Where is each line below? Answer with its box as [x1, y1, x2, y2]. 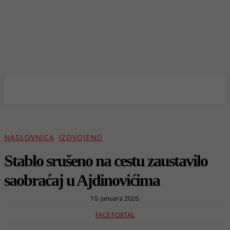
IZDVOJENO [59, 132, 103, 143]
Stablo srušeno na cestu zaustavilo [4, 151, 207, 170]
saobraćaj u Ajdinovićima [4, 170, 160, 189]
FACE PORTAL [95, 210, 135, 219]
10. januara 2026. [90, 194, 140, 203]
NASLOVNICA [4, 132, 54, 143]
